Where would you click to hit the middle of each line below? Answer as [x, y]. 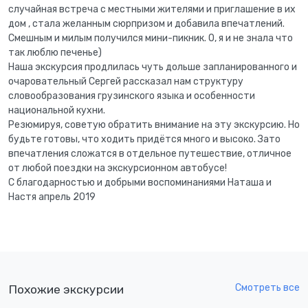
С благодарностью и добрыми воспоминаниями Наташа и [140, 183]
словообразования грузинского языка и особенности [132, 96]
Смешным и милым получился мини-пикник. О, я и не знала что [151, 38]
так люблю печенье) [55, 53]
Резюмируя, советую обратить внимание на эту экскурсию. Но [154, 125]
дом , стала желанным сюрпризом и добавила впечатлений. [146, 24]
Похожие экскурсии [66, 289]
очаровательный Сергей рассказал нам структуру [126, 82]
